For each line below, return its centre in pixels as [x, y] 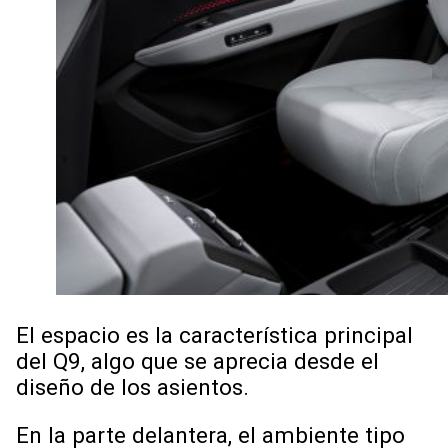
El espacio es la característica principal [214, 334]
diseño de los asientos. [135, 386]
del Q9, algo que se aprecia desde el [197, 360]
